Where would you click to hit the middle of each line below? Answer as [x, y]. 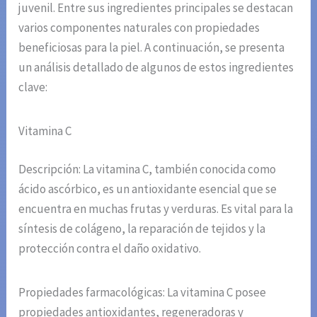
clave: [33, 87]
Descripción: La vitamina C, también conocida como [148, 169]
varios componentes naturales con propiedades [139, 28]
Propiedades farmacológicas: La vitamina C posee [143, 292]
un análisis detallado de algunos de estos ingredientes [156, 68]
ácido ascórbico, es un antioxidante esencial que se [148, 189]
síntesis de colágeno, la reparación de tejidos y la [142, 228]
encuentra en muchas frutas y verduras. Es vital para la [156, 208]
